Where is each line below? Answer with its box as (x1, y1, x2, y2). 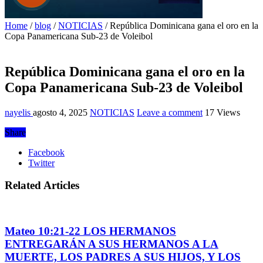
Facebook (28, 147, 65, 157)
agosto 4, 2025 (33, 107, 87, 117)
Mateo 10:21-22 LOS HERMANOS (5, 224, 176, 237)
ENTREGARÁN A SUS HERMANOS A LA (5, 237, 218, 250)
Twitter (28, 157, 55, 168)
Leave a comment (137, 107, 203, 117)
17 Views (205, 107, 240, 117)
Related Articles (5, 179, 79, 192)
